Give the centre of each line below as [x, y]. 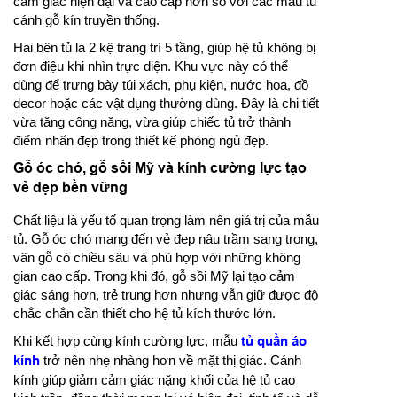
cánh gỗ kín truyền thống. [86, 20]
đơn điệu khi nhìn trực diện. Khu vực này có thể [151, 66]
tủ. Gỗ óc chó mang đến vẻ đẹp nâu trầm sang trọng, [166, 239]
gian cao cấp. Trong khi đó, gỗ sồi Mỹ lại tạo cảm [154, 276]
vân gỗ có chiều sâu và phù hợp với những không [157, 257]
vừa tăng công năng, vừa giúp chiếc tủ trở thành [152, 122]
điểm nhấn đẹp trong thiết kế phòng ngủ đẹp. [141, 140]
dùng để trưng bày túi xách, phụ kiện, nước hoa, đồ [161, 85]
